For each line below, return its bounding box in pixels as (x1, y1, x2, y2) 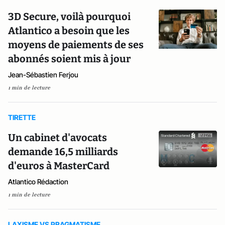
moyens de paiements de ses (8, 39, 144, 51)
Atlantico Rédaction (8, 177, 68, 186)
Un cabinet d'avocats (8, 132, 107, 144)
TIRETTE (8, 113, 36, 122)
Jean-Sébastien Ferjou (8, 70, 78, 79)
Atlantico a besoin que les (8, 25, 130, 37)
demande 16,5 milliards (8, 146, 118, 158)
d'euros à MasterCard (8, 160, 109, 172)
